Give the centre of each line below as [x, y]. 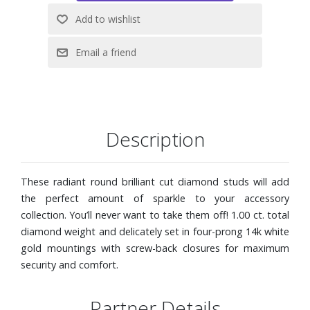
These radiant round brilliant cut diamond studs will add [155, 181]
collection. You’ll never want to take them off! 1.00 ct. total [155, 215]
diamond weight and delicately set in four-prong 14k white [155, 231]
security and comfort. [70, 264]
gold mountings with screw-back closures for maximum [155, 248]
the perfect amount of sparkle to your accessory [155, 198]
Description [155, 139]
